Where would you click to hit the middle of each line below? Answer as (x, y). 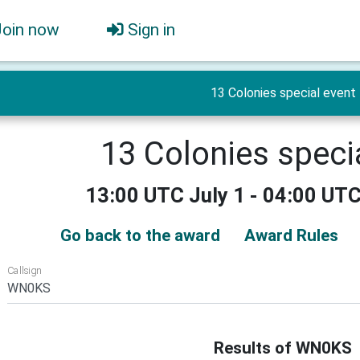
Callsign (24, 271)
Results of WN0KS (283, 348)
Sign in (151, 29)
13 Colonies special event (283, 93)
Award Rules (291, 235)
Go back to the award (140, 235)
